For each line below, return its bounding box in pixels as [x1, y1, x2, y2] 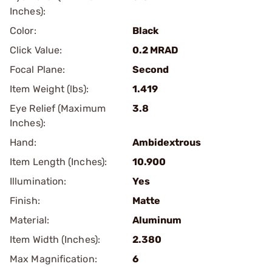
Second [132, 64, 169, 75]
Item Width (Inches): [10, 234, 100, 245]
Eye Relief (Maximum [10, 103, 106, 114]
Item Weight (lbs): [10, 83, 89, 95]
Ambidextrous [132, 137, 201, 148]
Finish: [10, 195, 40, 206]
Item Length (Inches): [10, 156, 107, 168]
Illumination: [10, 175, 67, 187]
